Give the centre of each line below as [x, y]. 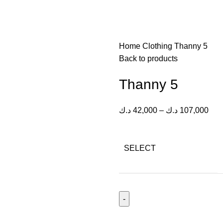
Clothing [158, 46]
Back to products [148, 58]
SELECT [140, 148]
